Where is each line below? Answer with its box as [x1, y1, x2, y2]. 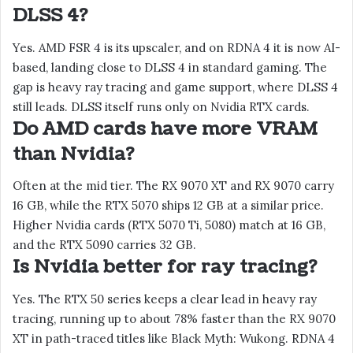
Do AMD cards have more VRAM [13, 115, 318, 142]
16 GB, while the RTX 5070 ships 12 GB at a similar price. [13, 198, 324, 214]
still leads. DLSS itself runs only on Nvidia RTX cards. [13, 98, 310, 114]
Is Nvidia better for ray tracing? [13, 254, 317, 281]
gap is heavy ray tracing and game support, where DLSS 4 [13, 79, 338, 95]
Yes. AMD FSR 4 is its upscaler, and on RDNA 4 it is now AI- [13, 39, 340, 55]
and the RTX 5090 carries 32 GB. [13, 237, 196, 253]
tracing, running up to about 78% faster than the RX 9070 [13, 310, 336, 326]
